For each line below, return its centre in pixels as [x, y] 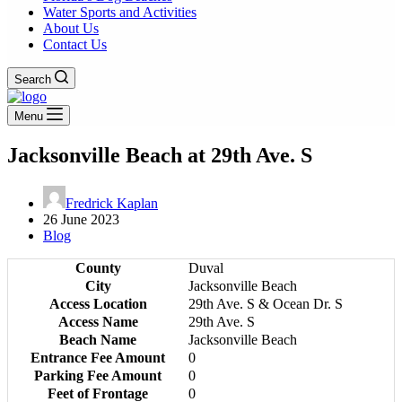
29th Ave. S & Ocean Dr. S [266, 303]
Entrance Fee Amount [98, 357]
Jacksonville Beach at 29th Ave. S [160, 155]
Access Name [98, 321]
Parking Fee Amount [98, 375]
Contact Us [75, 44]
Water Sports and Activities [120, 12]
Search [33, 79]
